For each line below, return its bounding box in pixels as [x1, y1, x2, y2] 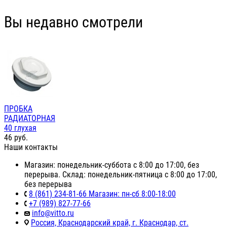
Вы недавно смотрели [4, 13, 143, 31]
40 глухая [4, 123, 36, 133]
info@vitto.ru [32, 208, 74, 218]
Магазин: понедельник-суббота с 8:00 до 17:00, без [24, 160, 199, 170]
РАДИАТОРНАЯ [4, 113, 55, 124]
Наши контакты [4, 142, 58, 153]
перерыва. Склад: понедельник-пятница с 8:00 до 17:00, [24, 170, 217, 180]
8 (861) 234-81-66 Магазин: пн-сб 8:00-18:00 [29, 189, 176, 199]
